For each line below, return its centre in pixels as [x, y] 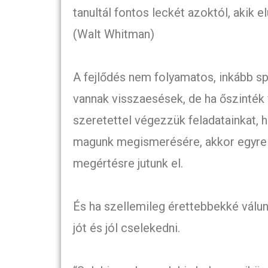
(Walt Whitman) [114, 34]
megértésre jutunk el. [130, 163]
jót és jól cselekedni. [127, 228]
